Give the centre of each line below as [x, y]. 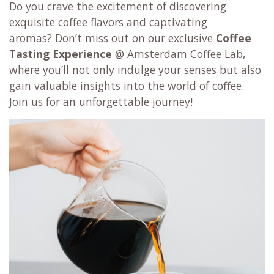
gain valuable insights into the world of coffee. [127, 86]
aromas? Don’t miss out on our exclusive [113, 38]
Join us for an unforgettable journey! [101, 102]
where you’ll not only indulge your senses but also [135, 70]
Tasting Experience [61, 54]
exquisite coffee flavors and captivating [108, 22]
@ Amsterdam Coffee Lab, [179, 54]
